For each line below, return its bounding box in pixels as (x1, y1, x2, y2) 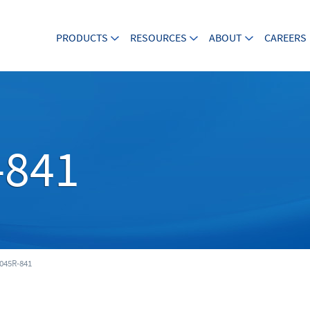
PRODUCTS (56, 30, 108, 45)
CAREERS (264, 30, 307, 45)
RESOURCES (130, 30, 187, 45)
